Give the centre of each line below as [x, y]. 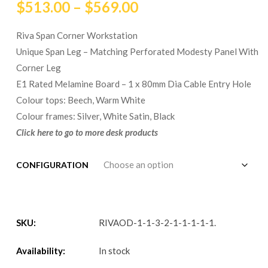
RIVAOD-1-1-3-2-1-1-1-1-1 [156, 222]
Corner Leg [38, 67]
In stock [114, 250]
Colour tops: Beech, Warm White [80, 100]
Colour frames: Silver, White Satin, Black [95, 116]
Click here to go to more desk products [87, 132]
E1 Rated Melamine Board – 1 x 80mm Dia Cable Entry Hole [133, 83]
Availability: [40, 250]
